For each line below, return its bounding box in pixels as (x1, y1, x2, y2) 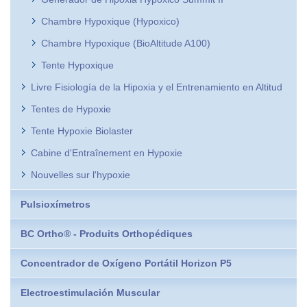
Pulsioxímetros (21, 198, 90, 210)
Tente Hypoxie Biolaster (31, 125, 133, 136)
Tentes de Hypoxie (31, 103, 111, 114)
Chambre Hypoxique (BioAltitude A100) (41, 37, 210, 49)
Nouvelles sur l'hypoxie (31, 169, 130, 180)
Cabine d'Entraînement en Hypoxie (31, 147, 182, 158)
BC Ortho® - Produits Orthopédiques (21, 228, 193, 239)
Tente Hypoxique (41, 59, 114, 71)
